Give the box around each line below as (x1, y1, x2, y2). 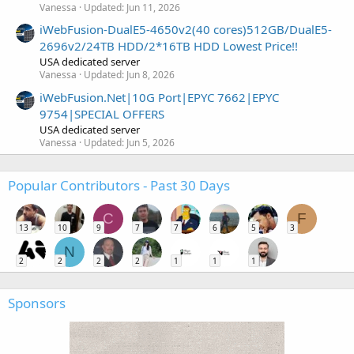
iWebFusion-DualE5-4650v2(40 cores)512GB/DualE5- (40, 21, 332, 38)
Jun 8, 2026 (126, 68, 175, 82)
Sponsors (8, 293, 66, 312)
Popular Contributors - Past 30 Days (8, 175, 230, 194)
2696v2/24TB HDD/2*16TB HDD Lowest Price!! (40, 38, 298, 55)
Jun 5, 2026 (126, 135, 175, 149)
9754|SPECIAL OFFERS (40, 105, 164, 122)
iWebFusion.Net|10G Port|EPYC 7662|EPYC (40, 88, 279, 105)
